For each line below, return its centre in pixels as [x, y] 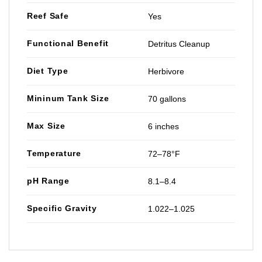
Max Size [46, 125]
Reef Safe [48, 15]
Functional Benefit [68, 43]
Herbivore [166, 71]
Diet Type [48, 70]
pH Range [48, 180]
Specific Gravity [62, 208]
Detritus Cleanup [179, 44]
